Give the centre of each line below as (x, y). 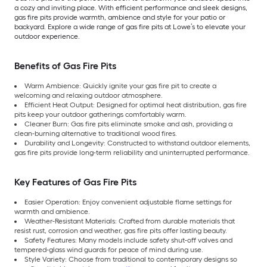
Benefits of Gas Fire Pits (65, 66)
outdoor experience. (47, 37)
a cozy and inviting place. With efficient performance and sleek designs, (131, 8)
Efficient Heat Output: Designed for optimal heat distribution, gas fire (136, 105)
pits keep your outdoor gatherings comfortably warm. (100, 115)
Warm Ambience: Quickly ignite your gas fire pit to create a (120, 86)
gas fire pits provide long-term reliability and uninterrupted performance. (132, 153)
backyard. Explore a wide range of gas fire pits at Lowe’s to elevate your (130, 27)
